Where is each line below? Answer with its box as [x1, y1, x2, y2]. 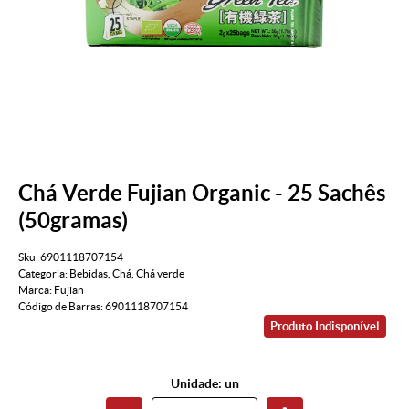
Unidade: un [170, 376, 239, 392]
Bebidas [69, 267, 108, 280]
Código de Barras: [18, 300, 105, 313]
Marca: [18, 284, 54, 297]
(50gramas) [18, 207, 128, 233]
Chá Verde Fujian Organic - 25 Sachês [18, 180, 385, 205]
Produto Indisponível [270, 320, 380, 334]
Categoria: [18, 267, 68, 280]
